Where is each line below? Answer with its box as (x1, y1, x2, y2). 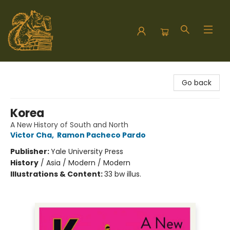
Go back (182, 78, 212, 88)
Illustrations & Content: (10, 169, 104, 179)
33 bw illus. (104, 169, 141, 179)
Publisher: (10, 146, 51, 157)
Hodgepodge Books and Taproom (8, 66, 128, 76)
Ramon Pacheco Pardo (57, 130, 146, 140)
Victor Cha (10, 130, 52, 140)
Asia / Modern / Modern (46, 158, 130, 168)
